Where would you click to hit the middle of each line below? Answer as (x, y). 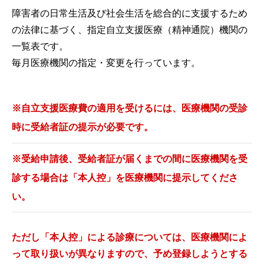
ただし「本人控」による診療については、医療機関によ (130, 237)
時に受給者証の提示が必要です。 (82, 127)
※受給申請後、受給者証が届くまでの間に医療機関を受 (130, 159)
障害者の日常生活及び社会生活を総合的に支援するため (130, 13)
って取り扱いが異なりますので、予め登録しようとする (130, 254)
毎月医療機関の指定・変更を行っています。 (106, 62)
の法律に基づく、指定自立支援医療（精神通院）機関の (130, 29)
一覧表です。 (40, 46)
